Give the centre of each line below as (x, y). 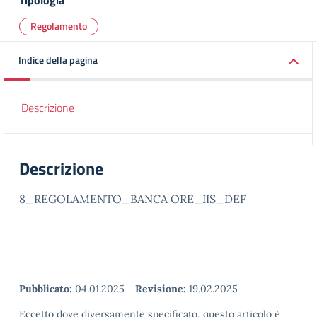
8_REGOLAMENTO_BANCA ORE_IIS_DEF (133, 199)
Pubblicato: (46, 289)
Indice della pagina (58, 60)
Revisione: (161, 289)
